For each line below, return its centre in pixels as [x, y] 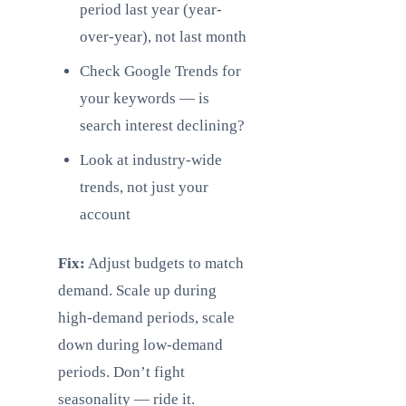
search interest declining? [162, 126]
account [105, 214]
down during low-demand [140, 345]
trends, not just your [144, 187]
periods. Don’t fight [121, 372]
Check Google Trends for [160, 71]
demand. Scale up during [137, 290]
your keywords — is [145, 98]
